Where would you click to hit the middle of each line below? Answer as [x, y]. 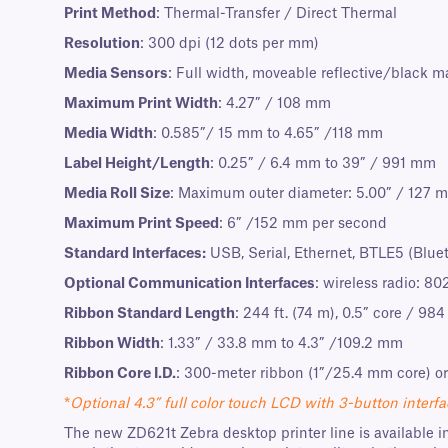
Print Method [110, 14]
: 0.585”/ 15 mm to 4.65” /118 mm [268, 134]
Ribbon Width [112, 344]
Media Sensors [116, 74]
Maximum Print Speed [141, 224]
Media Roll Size [117, 194]
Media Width [108, 134]
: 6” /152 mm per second [303, 224]
